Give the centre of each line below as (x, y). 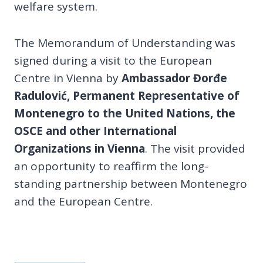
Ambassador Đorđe (174, 78)
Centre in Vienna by (68, 78)
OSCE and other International (95, 131)
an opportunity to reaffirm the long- (111, 166)
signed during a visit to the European (113, 60)
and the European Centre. (83, 201)
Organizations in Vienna (80, 148)
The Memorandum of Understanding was (125, 43)
